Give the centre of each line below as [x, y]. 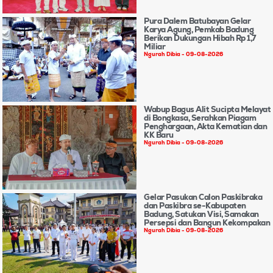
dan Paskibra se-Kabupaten [195, 206]
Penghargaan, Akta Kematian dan [205, 126]
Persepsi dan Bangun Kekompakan [207, 223]
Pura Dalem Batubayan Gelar [197, 21]
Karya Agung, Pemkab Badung [199, 29]
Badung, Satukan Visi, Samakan [201, 214]
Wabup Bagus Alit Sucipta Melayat [207, 109]
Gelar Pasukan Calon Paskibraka [203, 197]
